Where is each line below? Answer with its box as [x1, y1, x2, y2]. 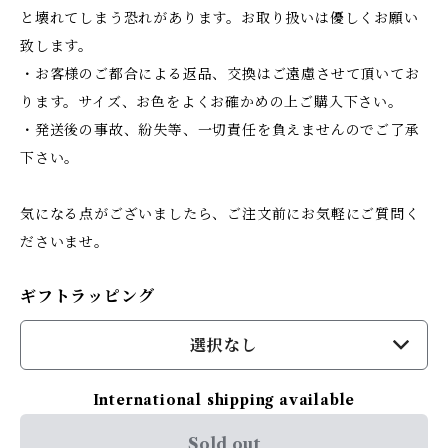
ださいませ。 [20, 233, 109, 251]
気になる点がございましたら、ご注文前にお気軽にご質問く [20, 205, 420, 223]
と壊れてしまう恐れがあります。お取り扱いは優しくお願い [20, 9, 419, 27]
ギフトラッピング [20, 286, 155, 306]
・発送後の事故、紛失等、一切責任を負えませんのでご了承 [20, 121, 420, 139]
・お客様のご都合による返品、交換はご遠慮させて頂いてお [20, 65, 420, 83]
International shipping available [92, 391, 356, 409]
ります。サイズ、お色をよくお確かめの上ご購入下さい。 [20, 93, 403, 111]
